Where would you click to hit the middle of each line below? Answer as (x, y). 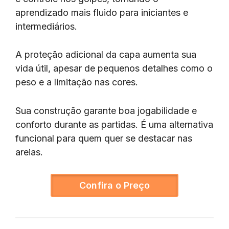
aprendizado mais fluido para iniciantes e (102, 12)
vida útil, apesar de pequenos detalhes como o (114, 68)
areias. (29, 152)
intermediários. (48, 26)
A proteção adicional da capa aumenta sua (106, 55)
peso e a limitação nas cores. (77, 82)
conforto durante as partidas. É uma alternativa (114, 125)
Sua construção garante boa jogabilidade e (106, 111)
